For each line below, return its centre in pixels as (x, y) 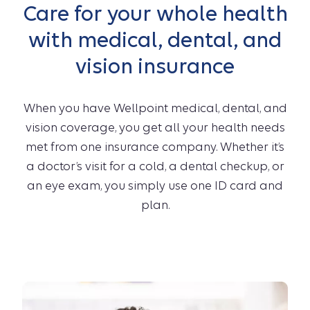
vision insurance (155, 66)
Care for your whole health (155, 13)
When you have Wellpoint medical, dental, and (155, 108)
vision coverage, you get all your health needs (155, 128)
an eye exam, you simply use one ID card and (155, 186)
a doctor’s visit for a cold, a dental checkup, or (155, 166)
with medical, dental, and (155, 40)
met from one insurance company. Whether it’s (155, 147)
